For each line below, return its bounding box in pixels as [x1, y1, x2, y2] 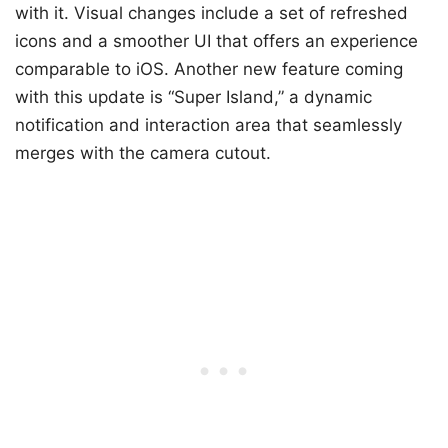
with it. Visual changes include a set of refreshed [15, 3, 408, 24]
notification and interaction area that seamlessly [15, 115, 402, 136]
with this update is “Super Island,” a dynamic [15, 87, 372, 108]
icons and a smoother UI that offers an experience [15, 31, 418, 52]
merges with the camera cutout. [15, 143, 271, 164]
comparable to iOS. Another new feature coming [15, 59, 403, 80]
